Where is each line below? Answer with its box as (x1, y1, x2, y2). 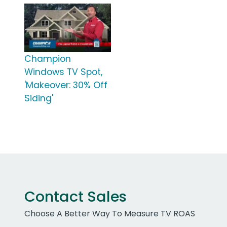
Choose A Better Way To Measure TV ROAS (24, 208, 195, 220)
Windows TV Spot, (24, 66, 102, 79)
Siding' (24, 92, 53, 105)
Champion (24, 53, 71, 65)
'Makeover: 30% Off (24, 79, 107, 92)
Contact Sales (24, 186, 127, 207)
